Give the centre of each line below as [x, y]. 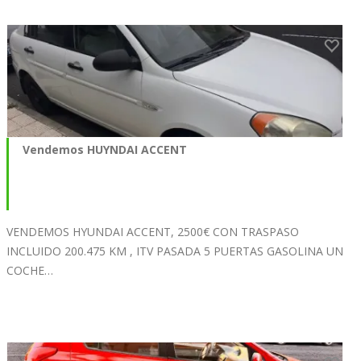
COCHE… [30, 270]
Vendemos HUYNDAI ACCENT [105, 149]
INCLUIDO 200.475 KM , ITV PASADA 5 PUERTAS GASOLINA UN [175, 251]
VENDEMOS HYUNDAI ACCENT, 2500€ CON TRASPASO [153, 231]
